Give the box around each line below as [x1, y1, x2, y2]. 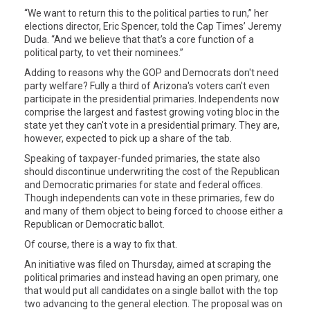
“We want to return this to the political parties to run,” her [24, 8, 268, 19]
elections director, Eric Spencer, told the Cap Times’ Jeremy [24, 21, 282, 33]
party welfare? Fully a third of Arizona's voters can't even [24, 80, 270, 92]
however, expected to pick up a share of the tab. [24, 133, 232, 145]
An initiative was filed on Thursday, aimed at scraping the [24, 259, 271, 271]
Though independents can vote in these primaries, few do [24, 192, 275, 204]
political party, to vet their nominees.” [24, 47, 183, 59]
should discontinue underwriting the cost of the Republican [24, 166, 280, 178]
